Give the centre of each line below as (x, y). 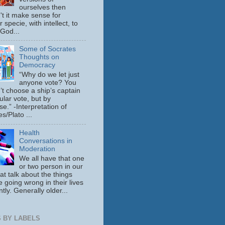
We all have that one (52, 158)
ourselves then (43, 7)
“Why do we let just (49, 75)
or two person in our (51, 166)
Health (30, 133)
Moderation (37, 149)
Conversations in (46, 141)
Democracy (37, 65)
